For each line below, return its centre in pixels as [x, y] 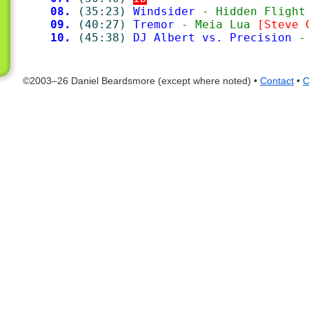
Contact [277, 81]
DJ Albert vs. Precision [212, 38]
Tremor [154, 24]
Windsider [164, 11]
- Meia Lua [216, 24]
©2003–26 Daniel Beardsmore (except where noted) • [141, 81]
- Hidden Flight [250, 11]
